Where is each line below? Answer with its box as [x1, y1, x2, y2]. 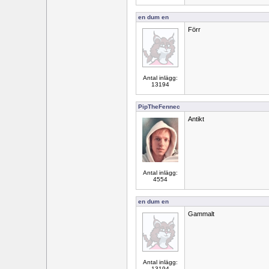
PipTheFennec [138, 103, 180, 110]
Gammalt [188, 210, 214, 217]
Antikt [188, 115, 204, 122]
